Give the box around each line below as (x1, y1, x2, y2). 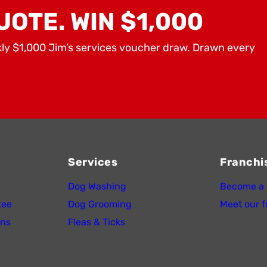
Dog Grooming (68, 198, 132, 210)
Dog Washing (68, 181, 126, 193)
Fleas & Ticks (68, 216, 125, 228)
